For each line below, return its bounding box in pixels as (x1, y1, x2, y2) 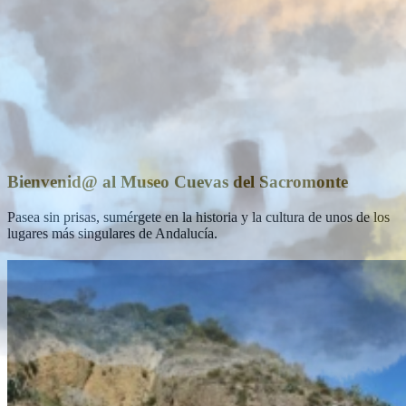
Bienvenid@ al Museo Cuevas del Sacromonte (7, 172, 348, 192)
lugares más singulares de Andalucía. (7, 226, 217, 242)
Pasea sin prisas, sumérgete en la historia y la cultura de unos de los (7, 209, 390, 226)
